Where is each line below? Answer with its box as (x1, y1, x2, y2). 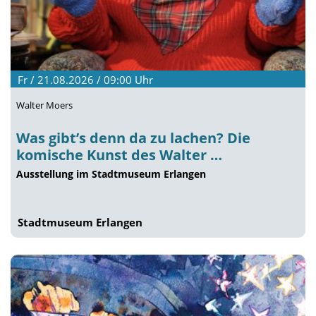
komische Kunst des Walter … (16, 145, 222, 165)
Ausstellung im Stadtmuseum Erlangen (16, 167, 206, 181)
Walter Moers (16, 99, 73, 112)
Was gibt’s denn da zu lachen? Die (16, 128, 250, 148)
